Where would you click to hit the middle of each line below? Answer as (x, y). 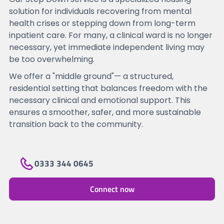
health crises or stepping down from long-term (102, 23)
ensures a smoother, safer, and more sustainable (105, 112)
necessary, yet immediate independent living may (106, 47)
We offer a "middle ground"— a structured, (91, 76)
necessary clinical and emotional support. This (99, 100)
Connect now (112, 189)
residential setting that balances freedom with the (108, 88)
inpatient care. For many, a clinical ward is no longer (110, 35)
